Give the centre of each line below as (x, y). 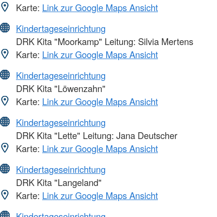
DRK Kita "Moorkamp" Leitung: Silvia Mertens (103, 41)
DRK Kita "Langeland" (58, 182)
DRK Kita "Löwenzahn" (60, 88)
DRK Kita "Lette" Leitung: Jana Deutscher (95, 135)
